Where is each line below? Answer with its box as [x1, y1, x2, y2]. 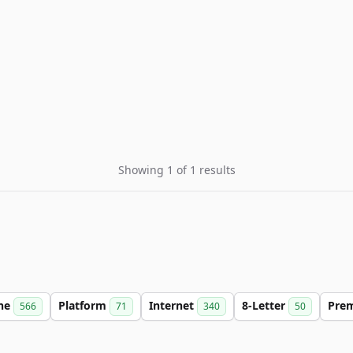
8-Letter [242, 298, 288, 313]
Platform [58, 298, 110, 313]
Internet [149, 298, 197, 313]
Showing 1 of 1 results [117, 162, 236, 177]
